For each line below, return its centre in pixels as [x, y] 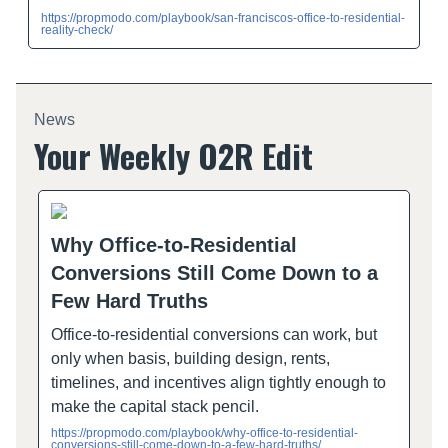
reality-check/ [77, 29]
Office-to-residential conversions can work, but [214, 334]
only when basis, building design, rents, [190, 358]
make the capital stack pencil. [155, 406]
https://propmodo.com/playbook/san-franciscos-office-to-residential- [223, 17]
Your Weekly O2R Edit [173, 155]
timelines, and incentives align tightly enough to [218, 382]
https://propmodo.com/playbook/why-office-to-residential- [204, 432]
